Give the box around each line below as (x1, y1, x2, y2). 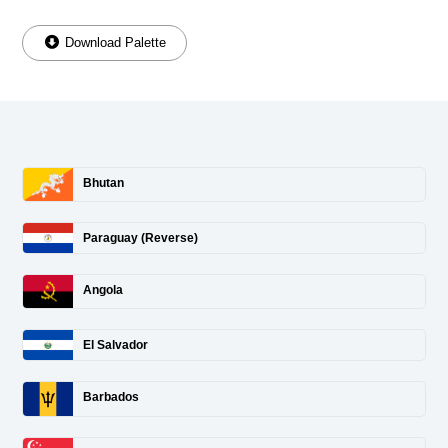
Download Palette (61, 34, 166, 50)
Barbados (83, 390, 139, 405)
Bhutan (83, 175, 124, 190)
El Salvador (83, 338, 148, 353)
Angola (83, 283, 123, 298)
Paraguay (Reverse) (83, 231, 198, 246)
